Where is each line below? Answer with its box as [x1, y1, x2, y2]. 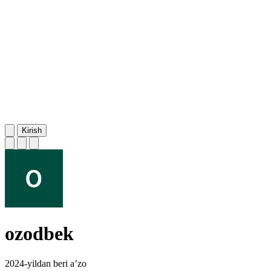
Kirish [22, 125, 42, 135]
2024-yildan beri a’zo [5, 258, 87, 269]
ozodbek [5, 223, 74, 245]
